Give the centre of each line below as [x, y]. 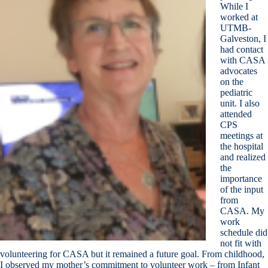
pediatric [236, 92]
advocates [239, 71]
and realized [243, 157]
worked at [239, 17]
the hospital [242, 146]
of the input [242, 189]
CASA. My [242, 211]
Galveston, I [243, 38]
